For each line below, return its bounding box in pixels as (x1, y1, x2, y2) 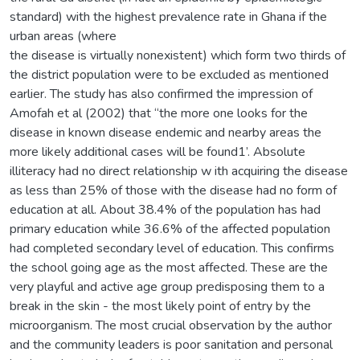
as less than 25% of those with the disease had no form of (10, 181, 337, 199)
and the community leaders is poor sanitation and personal (10, 335, 333, 354)
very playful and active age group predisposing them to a (10, 277, 325, 296)
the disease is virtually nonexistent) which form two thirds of (10, 46, 346, 64)
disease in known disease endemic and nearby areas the (10, 123, 321, 141)
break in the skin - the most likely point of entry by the (10, 297, 311, 315)
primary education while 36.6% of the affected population (10, 219, 330, 238)
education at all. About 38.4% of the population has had (10, 200, 321, 219)
